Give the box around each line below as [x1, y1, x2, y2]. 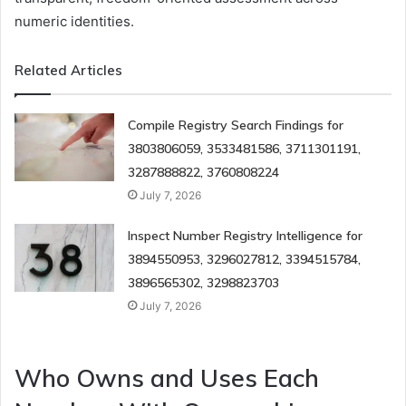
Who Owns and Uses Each [14, 362, 319, 393]
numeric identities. [14, 12, 134, 30]
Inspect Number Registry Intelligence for [128, 227, 363, 244]
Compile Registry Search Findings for [128, 116, 344, 133]
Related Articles [14, 61, 122, 79]
